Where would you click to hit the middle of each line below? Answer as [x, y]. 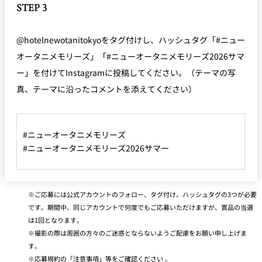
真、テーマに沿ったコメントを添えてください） [106, 89]
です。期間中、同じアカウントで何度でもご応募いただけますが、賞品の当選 [141, 207]
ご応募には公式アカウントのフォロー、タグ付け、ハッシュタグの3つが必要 [146, 194]
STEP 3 [32, 8]
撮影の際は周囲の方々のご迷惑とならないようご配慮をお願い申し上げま [141, 233]
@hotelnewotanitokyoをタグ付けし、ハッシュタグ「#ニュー [131, 40]
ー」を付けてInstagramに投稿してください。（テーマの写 [126, 73]
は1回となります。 [56, 220]
